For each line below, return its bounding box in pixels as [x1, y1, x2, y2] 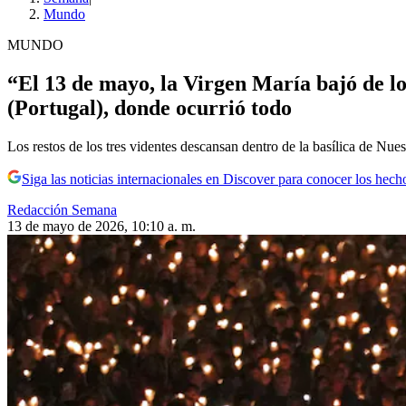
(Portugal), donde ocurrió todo [7, 96, 292, 121]
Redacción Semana [7, 202, 117, 217]
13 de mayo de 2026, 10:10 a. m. [7, 218, 196, 234]
